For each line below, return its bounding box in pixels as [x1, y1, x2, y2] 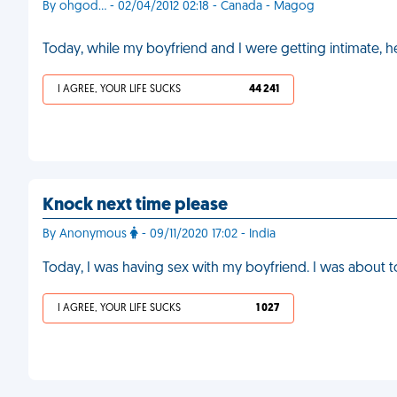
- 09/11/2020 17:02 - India [138, 228, 276, 241]
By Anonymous [43, 228, 130, 241]
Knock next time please [43, 197, 228, 214]
